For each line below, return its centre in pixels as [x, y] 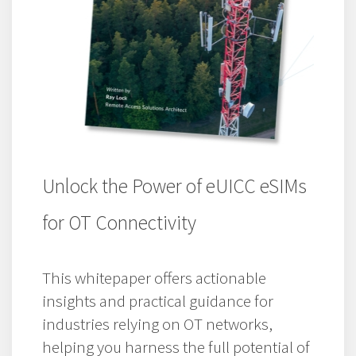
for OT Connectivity [119, 222]
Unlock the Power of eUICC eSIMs [174, 186]
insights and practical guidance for [158, 300]
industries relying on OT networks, [157, 323]
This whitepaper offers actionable [154, 277]
